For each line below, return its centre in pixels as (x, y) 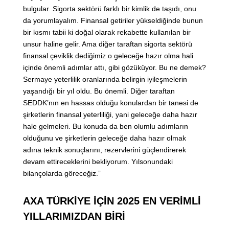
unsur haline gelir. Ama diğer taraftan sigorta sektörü (108, 44)
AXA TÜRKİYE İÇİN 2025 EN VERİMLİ (112, 201)
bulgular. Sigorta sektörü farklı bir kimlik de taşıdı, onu (110, 9)
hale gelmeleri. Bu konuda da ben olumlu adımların (106, 127)
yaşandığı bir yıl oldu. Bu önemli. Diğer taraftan (99, 91)
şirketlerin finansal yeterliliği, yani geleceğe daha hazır (110, 115)
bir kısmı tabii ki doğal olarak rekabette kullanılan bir (107, 32)
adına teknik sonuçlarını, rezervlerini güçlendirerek (105, 150)
